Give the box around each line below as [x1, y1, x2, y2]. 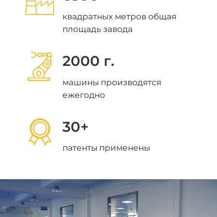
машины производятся [62, 77, 162, 87]
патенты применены [62, 143, 151, 153]
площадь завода [62, 24, 133, 34]
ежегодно [62, 90, 106, 100]
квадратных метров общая [62, 12, 177, 22]
